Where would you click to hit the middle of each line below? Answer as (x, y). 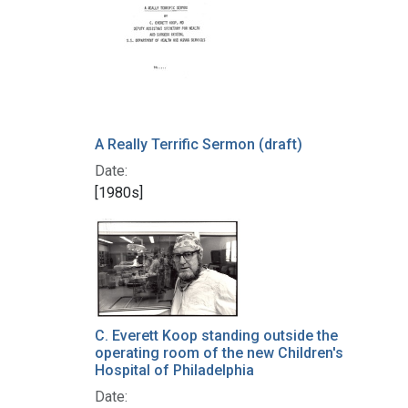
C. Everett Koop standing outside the (216, 335)
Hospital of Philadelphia (174, 370)
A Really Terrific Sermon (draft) (198, 145)
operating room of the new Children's (219, 352)
